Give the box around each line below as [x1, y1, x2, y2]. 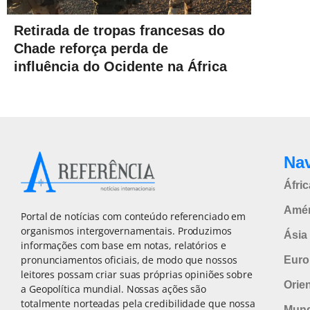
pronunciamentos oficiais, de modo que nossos [21, 253, 237, 266]
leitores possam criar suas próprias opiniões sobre [21, 267, 253, 281]
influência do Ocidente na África [14, 59, 227, 75]
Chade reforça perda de [14, 41, 168, 57]
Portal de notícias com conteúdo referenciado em [21, 209, 246, 223]
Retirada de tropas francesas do [14, 23, 225, 39]
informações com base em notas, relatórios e [21, 238, 226, 252]
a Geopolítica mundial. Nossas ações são [21, 282, 207, 295]
